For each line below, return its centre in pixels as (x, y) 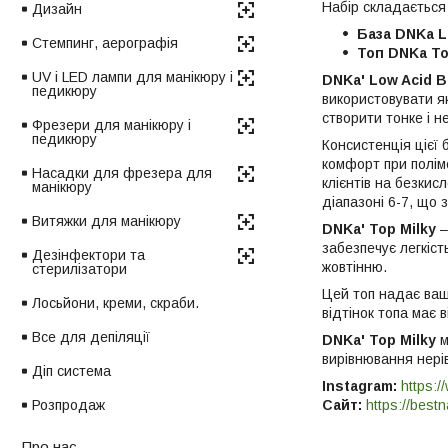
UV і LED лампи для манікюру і (132, 76)
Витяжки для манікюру (106, 220)
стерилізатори (79, 268)
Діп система (71, 370)
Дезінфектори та (88, 254)
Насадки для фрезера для (122, 172)
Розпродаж (68, 404)
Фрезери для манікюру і (111, 124)
